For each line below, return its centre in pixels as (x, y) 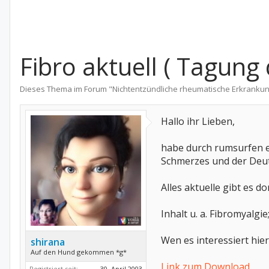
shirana (48, 242)
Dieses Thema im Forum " (66, 89)
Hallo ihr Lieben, (198, 121)
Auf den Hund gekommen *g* (79, 252)
